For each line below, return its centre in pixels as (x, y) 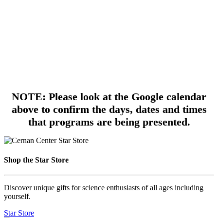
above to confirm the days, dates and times (109, 109)
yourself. (17, 196)
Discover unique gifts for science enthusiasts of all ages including (104, 187)
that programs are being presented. (109, 122)
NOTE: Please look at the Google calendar (109, 97)
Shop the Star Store (36, 160)
